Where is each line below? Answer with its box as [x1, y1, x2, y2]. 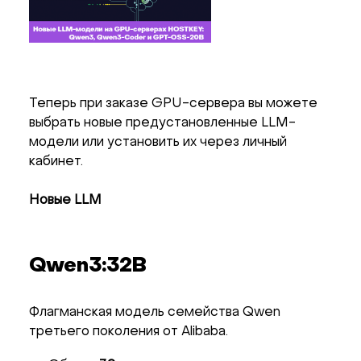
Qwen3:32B [29, 255, 147, 276]
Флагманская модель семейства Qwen [29, 305, 280, 319]
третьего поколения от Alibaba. [29, 325, 228, 338]
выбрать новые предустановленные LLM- [29, 116, 296, 130]
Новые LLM [29, 193, 102, 207]
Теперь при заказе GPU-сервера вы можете [29, 97, 317, 110]
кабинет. [29, 155, 83, 168]
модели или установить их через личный [29, 135, 287, 149]
